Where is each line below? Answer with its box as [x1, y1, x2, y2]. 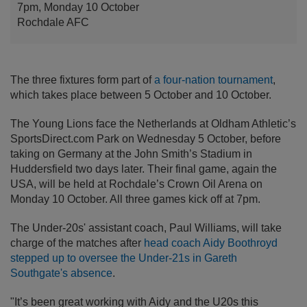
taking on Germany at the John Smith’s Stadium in [10, 148, 252, 160]
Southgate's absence [10, 267, 112, 280]
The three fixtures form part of [10, 74, 154, 86]
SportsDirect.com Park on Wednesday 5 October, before [10, 133, 281, 145]
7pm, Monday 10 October [17, 1, 139, 14]
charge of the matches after [10, 237, 144, 249]
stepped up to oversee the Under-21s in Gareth [10, 252, 237, 265]
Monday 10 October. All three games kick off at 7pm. [10, 193, 260, 206]
